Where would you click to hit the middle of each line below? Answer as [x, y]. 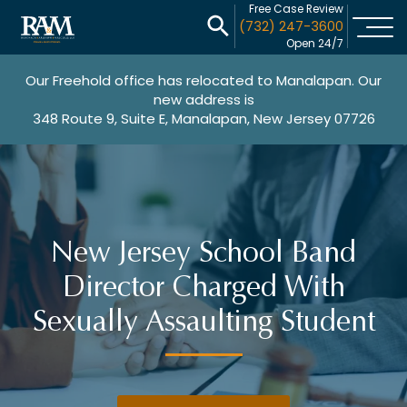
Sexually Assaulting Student [203, 322]
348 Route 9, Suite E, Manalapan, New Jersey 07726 [203, 119]
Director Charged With [203, 287]
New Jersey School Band [203, 253]
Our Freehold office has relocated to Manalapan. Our [203, 80]
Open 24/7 [315, 43]
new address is [203, 99]
